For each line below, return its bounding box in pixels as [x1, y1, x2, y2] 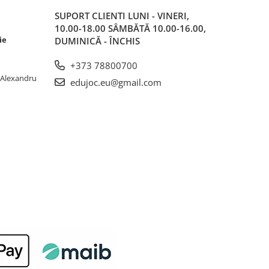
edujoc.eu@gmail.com [68, 76, 162, 88]
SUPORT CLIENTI [55, 10, 128, 22]
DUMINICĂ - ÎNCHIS [55, 35, 140, 47]
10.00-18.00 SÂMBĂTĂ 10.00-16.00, [55, 22, 206, 34]
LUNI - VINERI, [128, 10, 189, 22]
